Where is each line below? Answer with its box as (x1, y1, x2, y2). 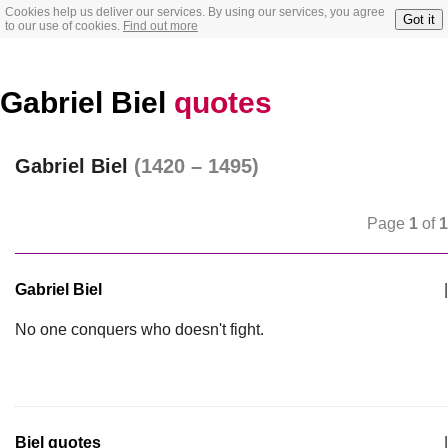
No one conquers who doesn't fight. (15, 321, 264, 338)
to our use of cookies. (5, 19, 123, 33)
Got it (403, 11, 435, 27)
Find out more (123, 19, 198, 33)
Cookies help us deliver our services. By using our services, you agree (5, 5, 385, 19)
